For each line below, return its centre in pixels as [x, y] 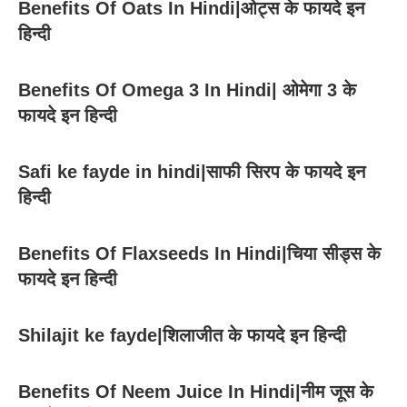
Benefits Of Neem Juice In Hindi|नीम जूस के [196, 392]
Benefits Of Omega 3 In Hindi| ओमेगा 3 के [187, 90]
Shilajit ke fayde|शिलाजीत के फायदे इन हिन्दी [182, 336]
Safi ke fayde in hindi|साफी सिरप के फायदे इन [192, 172]
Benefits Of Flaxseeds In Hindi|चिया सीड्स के [199, 254]
